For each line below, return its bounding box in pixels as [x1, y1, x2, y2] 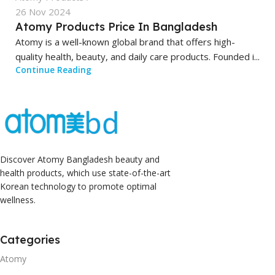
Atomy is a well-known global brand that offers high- [15, 35, 235, 48]
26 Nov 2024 [15, 5, 71, 18]
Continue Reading [15, 64, 91, 76]
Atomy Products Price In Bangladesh [15, 19, 217, 34]
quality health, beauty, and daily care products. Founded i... [15, 50, 260, 63]
